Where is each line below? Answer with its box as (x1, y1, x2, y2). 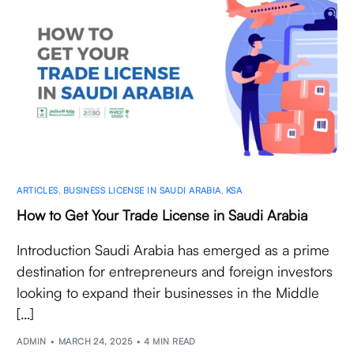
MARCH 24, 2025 (58, 336, 133, 348)
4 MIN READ (144, 336, 196, 348)
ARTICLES (17, 184, 58, 196)
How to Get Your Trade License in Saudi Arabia (17, 205, 308, 224)
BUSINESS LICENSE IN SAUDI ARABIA (62, 184, 221, 196)
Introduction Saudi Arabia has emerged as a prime (17, 240, 330, 258)
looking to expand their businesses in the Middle (17, 283, 320, 301)
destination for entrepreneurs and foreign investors (17, 262, 333, 280)
